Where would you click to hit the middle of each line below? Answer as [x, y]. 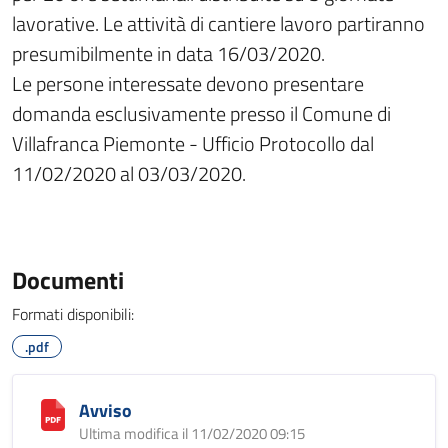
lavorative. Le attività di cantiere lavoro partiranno [218, 23]
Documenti [68, 280]
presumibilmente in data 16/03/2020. [168, 53]
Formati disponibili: [73, 314]
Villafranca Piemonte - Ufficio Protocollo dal [193, 143]
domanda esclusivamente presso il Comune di [201, 113]
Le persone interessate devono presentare [188, 83]
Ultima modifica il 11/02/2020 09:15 [192, 433]
